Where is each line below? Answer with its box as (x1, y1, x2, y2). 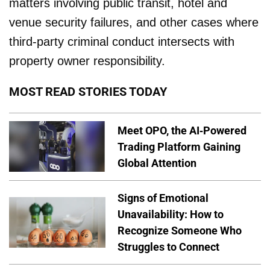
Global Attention (118, 156, 196, 169)
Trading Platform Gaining (118, 140, 240, 153)
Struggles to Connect (118, 240, 219, 253)
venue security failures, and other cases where (9, 15, 259, 29)
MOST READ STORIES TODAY (9, 84, 167, 99)
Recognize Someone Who (118, 224, 242, 237)
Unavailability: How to (118, 207, 224, 221)
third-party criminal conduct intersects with (9, 34, 234, 48)
